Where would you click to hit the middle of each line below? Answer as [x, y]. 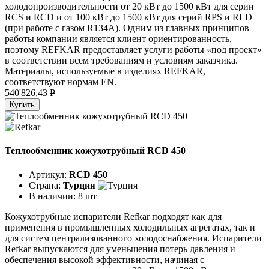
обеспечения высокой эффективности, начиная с [104, 259]
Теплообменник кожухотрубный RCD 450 [95, 151]
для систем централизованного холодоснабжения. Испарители [133, 238]
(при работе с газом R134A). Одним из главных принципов [127, 28]
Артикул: [49, 174]
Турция [79, 185]
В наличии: [53, 196]
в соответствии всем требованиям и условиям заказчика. [121, 60]
